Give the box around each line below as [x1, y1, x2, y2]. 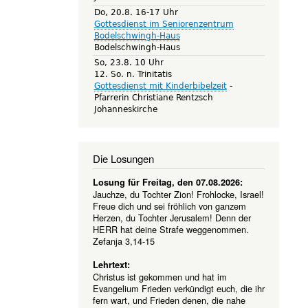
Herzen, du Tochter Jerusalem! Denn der [92, 210, 251, 224]
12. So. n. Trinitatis [93, 69, 172, 79]
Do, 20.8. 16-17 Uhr [93, 7, 178, 17]
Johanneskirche [93, 104, 157, 114]
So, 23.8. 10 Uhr [93, 57, 164, 67]
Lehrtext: [92, 258, 130, 271]
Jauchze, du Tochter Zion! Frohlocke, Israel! [92, 187, 264, 201]
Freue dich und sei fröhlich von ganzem [92, 199, 246, 212]
